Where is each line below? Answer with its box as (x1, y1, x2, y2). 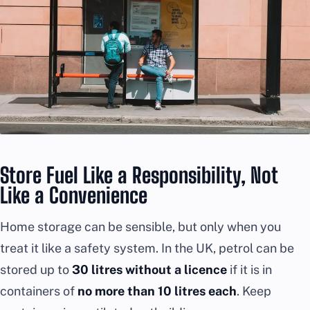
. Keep (237, 284, 271, 299)
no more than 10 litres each (77, 284, 237, 299)
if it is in (227, 262, 272, 277)
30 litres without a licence (72, 262, 227, 277)
